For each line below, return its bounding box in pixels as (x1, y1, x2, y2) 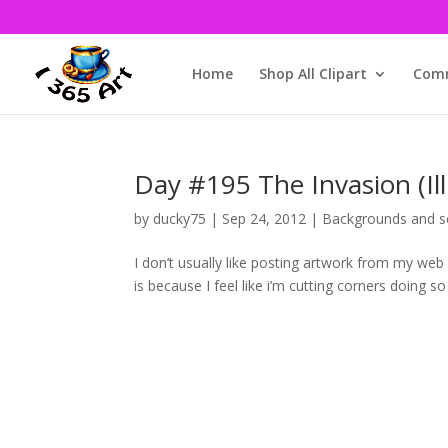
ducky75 (153, 209, 207, 228)
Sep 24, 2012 (222, 209, 307, 228)
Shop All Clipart (258, 63, 367, 83)
